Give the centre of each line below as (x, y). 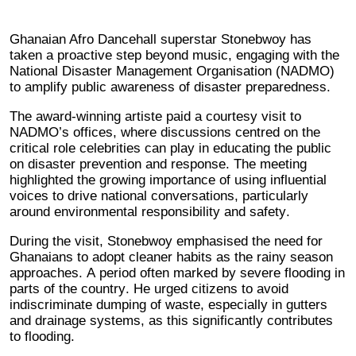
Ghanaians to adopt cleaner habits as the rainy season (171, 257)
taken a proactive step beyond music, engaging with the (174, 55)
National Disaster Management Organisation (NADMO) (172, 71)
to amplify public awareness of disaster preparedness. (170, 87)
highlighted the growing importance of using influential (168, 180)
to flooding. (42, 336)
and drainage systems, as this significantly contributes (171, 320)
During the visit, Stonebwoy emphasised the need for (166, 241)
